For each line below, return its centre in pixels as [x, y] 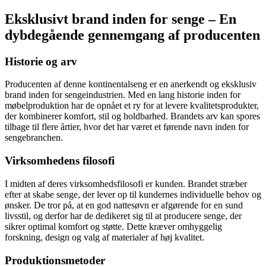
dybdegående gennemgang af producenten [132, 35]
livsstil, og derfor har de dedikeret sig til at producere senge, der [123, 216]
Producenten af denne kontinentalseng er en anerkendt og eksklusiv [131, 84]
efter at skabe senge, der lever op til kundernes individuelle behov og [133, 194]
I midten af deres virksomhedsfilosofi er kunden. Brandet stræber [126, 183]
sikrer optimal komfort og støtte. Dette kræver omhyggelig [113, 226]
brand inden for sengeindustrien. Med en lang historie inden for [123, 95]
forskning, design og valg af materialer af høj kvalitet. [104, 237]
